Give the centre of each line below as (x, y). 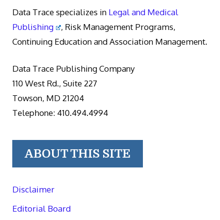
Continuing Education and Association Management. (110, 41)
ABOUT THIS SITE (78, 154)
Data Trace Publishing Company (73, 69)
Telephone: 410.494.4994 (60, 113)
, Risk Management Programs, (118, 27)
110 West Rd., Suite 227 (55, 83)
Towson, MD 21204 (48, 98)
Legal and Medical (143, 12)
